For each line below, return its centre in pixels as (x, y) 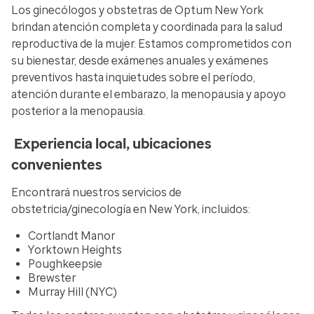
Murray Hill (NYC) (73, 292)
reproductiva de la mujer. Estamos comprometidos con (151, 44)
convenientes (57, 165)
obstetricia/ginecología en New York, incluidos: (131, 209)
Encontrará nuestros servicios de (96, 192)
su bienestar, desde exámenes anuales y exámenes (140, 61)
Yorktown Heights (75, 250)
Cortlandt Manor (71, 236)
